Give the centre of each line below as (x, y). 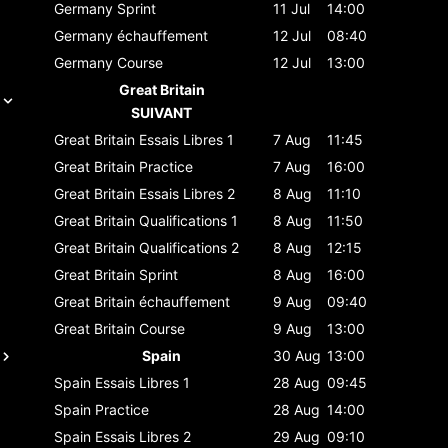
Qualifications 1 (188, 220)
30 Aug (297, 355)
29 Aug (296, 436)
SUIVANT (161, 112)
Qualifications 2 (189, 247)
